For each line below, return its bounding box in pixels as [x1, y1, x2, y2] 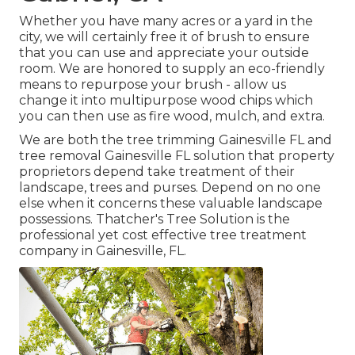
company [19, 243, 78, 259]
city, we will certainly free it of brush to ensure [19, 29, 310, 45]
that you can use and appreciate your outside [19, 45, 309, 61]
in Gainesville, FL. [78, 243, 186, 259]
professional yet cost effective [19, 227, 210, 243]
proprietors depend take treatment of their [19, 164, 295, 180]
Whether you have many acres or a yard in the [19, 13, 313, 29]
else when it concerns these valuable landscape [19, 196, 323, 212]
